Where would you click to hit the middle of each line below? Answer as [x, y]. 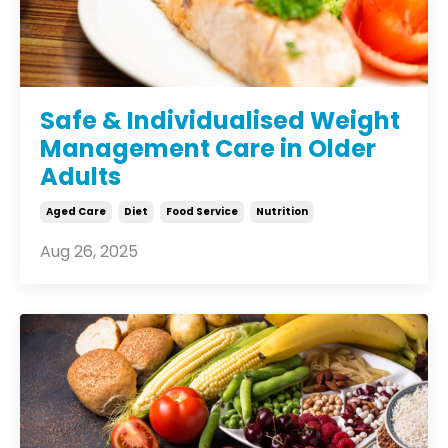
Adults [80, 177]
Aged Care [76, 212]
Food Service [202, 212]
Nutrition [282, 212]
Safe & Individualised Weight [220, 121]
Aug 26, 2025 [89, 252]
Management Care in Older [208, 149]
